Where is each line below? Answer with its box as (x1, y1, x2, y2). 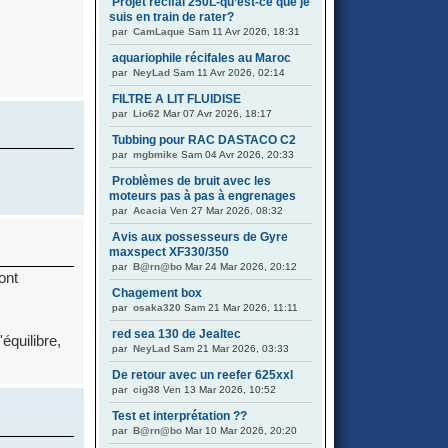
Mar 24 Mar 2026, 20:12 (182, 261, 297, 272)
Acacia (133, 205, 167, 216)
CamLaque (133, 26, 185, 37)
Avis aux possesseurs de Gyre (112, 230, 288, 244)
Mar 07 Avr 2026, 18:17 (160, 108, 272, 119)
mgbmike (133, 149, 178, 160)
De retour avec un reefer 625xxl (112, 368, 293, 382)
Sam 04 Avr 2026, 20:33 (178, 149, 294, 160)
